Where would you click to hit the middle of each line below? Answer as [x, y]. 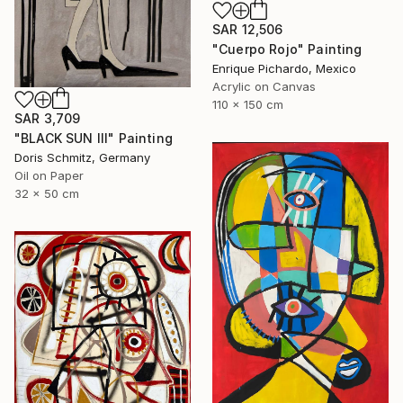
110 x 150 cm [248, 104]
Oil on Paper [49, 176]
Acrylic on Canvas [264, 86]
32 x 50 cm [47, 194]
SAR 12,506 [248, 29]
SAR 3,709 [48, 119]
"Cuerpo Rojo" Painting [287, 49]
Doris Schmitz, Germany [82, 158]
